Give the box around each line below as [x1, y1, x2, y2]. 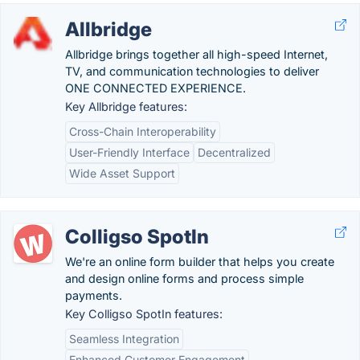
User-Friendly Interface [69, 145, 190, 159]
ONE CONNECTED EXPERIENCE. [65, 81, 246, 95]
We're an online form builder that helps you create [65, 255, 334, 268]
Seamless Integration [69, 332, 179, 346]
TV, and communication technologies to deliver [65, 64, 319, 78]
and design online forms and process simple [65, 272, 304, 285]
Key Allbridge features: [65, 100, 187, 113]
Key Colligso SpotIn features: [65, 307, 223, 321]
